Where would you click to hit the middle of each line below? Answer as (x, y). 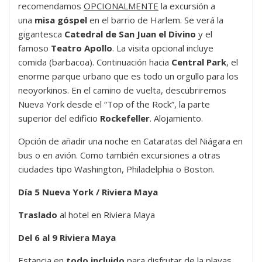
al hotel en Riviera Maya (106, 215)
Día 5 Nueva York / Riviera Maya (88, 192)
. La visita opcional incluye (163, 48)
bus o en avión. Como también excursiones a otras (119, 155)
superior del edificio (59, 118)
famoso (35, 48)
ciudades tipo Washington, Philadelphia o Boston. (116, 169)
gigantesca (41, 34)
